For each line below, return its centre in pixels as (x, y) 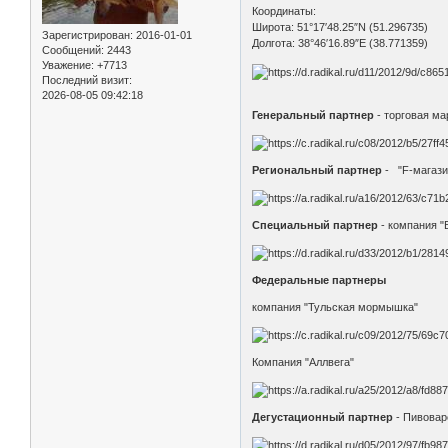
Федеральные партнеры (319, 279)
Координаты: (284, 11)
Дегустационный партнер (323, 417)
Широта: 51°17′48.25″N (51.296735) (340, 27)
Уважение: (68, 65)
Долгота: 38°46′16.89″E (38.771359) (340, 43)
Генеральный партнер (313, 114)
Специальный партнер (315, 224)
